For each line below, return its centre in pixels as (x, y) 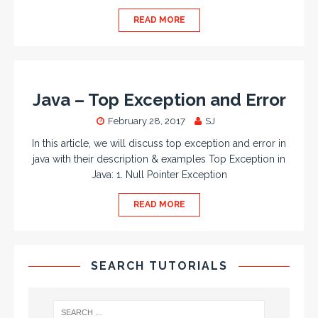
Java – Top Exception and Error (159, 100)
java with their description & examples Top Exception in (159, 159)
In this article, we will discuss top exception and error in (159, 143)
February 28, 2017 (146, 121)
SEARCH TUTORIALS (159, 266)
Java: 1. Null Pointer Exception (159, 175)
